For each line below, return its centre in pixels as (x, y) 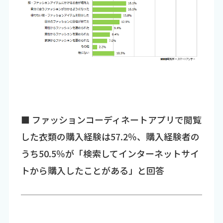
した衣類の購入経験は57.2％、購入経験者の (110, 136)
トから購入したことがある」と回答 (92, 170)
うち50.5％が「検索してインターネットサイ (110, 153)
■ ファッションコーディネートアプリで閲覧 (111, 119)
